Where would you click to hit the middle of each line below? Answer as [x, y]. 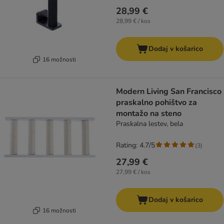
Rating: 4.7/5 [135, 145]
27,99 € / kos [133, 172]
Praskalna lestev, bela [149, 124]
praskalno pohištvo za [156, 103]
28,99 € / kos [133, 21]
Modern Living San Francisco [169, 92]
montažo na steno [149, 114]
